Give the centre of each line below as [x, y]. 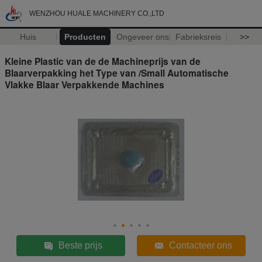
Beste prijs [80, 245]
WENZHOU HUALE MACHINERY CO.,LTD [97, 13]
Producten [85, 37]
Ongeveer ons [142, 37]
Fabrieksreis [199, 37]
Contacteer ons [200, 245]
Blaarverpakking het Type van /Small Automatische [117, 73]
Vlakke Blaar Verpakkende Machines [85, 84]
